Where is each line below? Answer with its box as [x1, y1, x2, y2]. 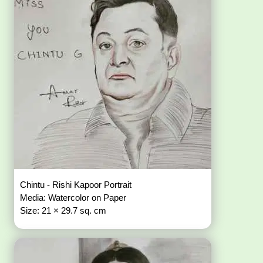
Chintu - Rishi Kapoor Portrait [20, 180, 134, 190]
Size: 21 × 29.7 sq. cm [20, 205, 107, 216]
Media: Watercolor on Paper [20, 193, 129, 203]
